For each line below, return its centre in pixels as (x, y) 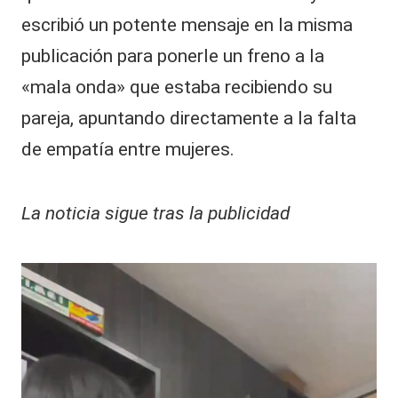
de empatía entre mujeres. (128, 149)
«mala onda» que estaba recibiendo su (177, 87)
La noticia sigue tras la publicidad (155, 214)
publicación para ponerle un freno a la (173, 56)
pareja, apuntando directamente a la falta (189, 118)
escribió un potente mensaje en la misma (187, 24)
